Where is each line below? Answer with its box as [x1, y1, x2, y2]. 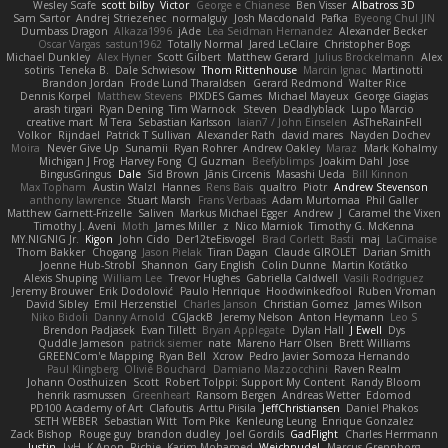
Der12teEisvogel [176, 232, 256, 247]
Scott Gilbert [156, 50, 221, 65]
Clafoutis [148, 401, 193, 416]
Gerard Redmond [252, 76, 343, 91]
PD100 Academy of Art [29, 401, 143, 416]
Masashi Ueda [276, 167, 346, 182]
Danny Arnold [94, 310, 166, 325]
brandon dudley [136, 427, 220, 442]
